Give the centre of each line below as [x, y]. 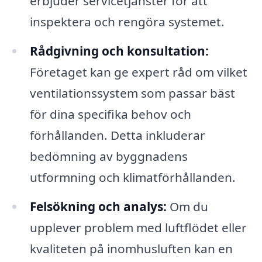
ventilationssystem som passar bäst [132, 93]
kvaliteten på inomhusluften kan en [131, 249]
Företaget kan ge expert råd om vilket [138, 72]
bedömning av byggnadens [108, 156]
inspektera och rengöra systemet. [127, 22]
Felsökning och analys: [98, 207]
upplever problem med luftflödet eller [138, 228]
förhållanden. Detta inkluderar [117, 135]
